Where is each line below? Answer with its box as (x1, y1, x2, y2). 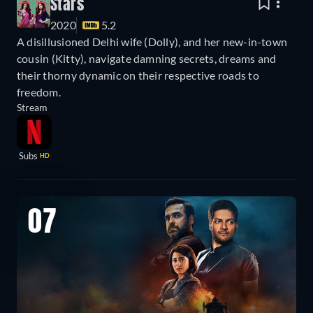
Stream (17, 101, 48, 114)
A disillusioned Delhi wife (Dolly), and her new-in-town (17, 35, 288, 49)
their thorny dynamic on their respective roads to (17, 68, 259, 82)
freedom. (17, 85, 61, 99)
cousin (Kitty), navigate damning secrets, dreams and (17, 52, 277, 66)
